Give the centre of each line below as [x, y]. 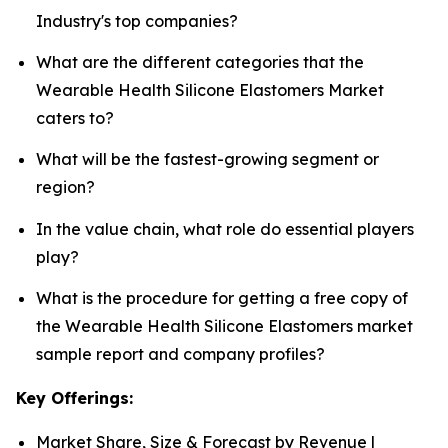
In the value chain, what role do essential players [225, 228]
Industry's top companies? [137, 20]
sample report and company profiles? [180, 354]
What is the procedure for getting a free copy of [222, 298]
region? [65, 187]
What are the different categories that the [200, 62]
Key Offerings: [74, 398]
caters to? [75, 118]
